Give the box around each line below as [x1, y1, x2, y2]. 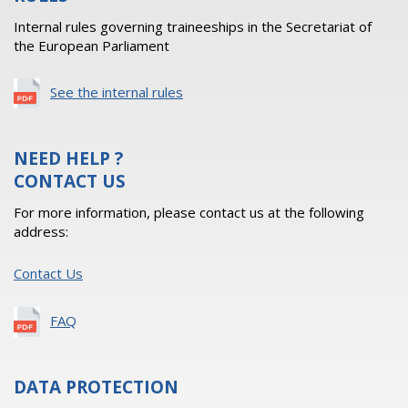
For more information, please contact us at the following [14, 203, 364, 221]
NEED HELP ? [14, 147, 123, 170]
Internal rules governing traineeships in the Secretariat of [14, 17, 372, 36]
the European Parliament [14, 36, 169, 55]
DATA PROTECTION [14, 375, 178, 399]
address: [14, 222, 68, 240]
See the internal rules [50, 83, 183, 101]
